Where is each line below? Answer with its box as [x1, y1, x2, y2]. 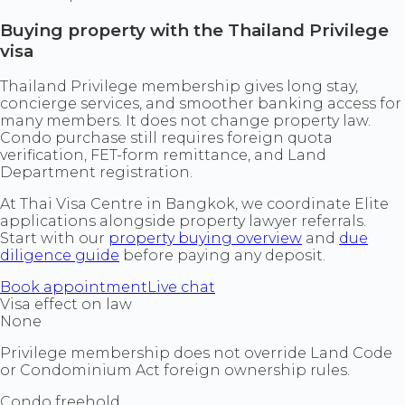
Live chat [147, 278, 215, 297]
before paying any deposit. [119, 247, 325, 265]
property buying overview [108, 230, 302, 248]
